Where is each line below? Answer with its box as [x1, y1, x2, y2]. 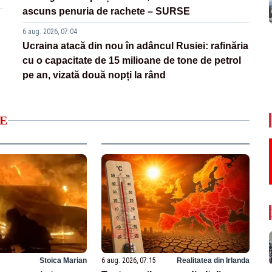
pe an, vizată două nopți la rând [22, 70, 166, 81]
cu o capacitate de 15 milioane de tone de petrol [22, 55, 242, 66]
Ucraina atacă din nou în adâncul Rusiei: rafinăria [22, 41, 249, 52]
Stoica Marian [39, 256, 87, 265]
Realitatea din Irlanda [176, 256, 250, 265]
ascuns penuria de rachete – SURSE [22, 6, 191, 17]
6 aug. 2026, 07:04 [22, 27, 78, 36]
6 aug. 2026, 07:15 [101, 256, 157, 265]
